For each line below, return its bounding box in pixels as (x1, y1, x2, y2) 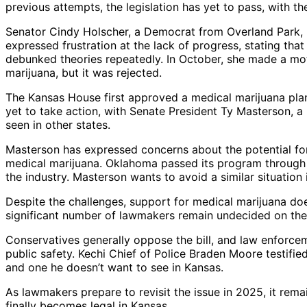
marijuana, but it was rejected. (5, 66, 162, 80)
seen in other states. (5, 118, 110, 132)
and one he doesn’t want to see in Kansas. (5, 260, 223, 275)
